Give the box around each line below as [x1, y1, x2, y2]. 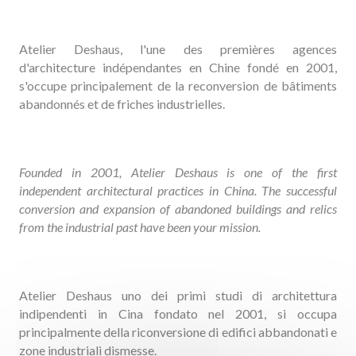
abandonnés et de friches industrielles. [19, 96, 226, 111]
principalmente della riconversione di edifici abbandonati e [19, 324, 337, 339]
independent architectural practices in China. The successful [19, 183, 337, 198]
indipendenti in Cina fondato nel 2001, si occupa [19, 306, 337, 321]
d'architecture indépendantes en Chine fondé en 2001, [19, 60, 337, 75]
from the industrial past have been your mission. [19, 219, 261, 234]
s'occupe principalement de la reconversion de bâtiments [19, 78, 337, 93]
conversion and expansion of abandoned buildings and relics [19, 201, 337, 216]
